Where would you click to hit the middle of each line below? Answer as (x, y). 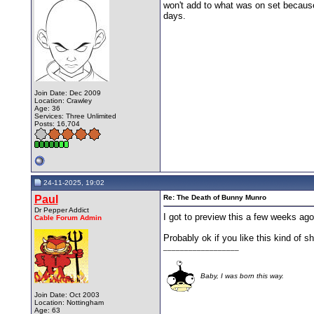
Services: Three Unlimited (75, 116)
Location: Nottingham (69, 302)
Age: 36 (47, 108)
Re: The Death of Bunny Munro (214, 197)
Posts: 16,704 (57, 123)
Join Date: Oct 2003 (67, 294)
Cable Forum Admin (68, 217)
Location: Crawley (63, 100)
